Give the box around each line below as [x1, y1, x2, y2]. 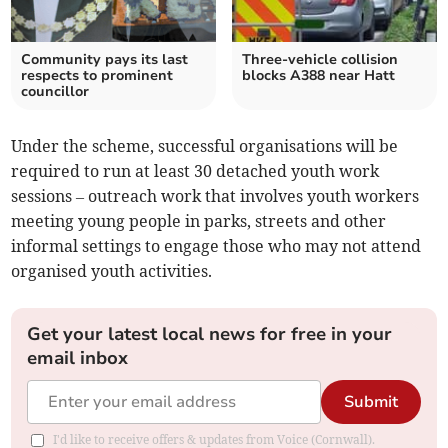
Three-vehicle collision [242, 50, 398, 70]
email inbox [27, 346, 129, 371]
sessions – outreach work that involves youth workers [11, 186, 420, 207]
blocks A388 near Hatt [242, 66, 395, 86]
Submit [343, 391, 398, 414]
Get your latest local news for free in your [27, 322, 393, 347]
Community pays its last [21, 50, 189, 70]
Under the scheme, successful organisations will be [11, 136, 399, 157]
